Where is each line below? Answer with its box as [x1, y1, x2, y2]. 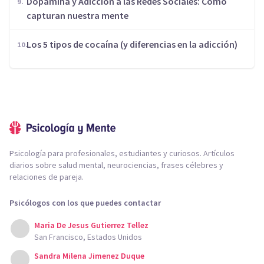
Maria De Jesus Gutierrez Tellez [34, 220, 148, 230]
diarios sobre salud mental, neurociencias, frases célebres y [9, 160, 223, 170]
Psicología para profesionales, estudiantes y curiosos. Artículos [9, 148, 235, 159]
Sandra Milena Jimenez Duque [34, 250, 144, 261]
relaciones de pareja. [9, 171, 84, 182]
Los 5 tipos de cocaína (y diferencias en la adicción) [27, 38, 237, 50]
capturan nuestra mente [27, 9, 128, 21]
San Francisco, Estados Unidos [34, 232, 142, 242]
